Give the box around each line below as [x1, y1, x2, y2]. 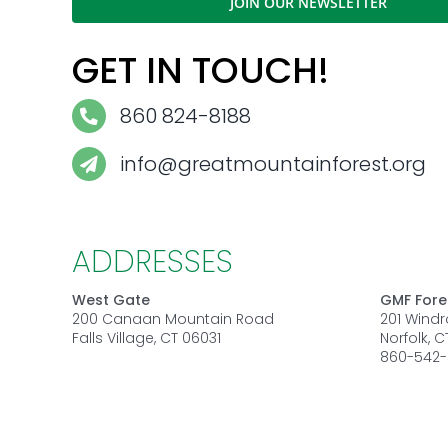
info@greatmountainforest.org [119, 150, 426, 179]
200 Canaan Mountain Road [71, 308, 274, 329]
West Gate [71, 289, 150, 310]
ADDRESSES [71, 240, 233, 283]
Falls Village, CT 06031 [71, 327, 221, 348]
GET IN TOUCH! [71, 45, 329, 97]
